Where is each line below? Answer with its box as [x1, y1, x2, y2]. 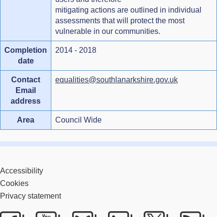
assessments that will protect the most [55, 16, 185, 25]
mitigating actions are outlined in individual [55, 5, 201, 14]
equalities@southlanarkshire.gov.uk [55, 75, 178, 84]
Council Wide [55, 115, 102, 124]
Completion [4, 46, 47, 54]
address [11, 96, 41, 105]
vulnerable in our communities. [55, 27, 160, 35]
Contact [11, 75, 40, 84]
